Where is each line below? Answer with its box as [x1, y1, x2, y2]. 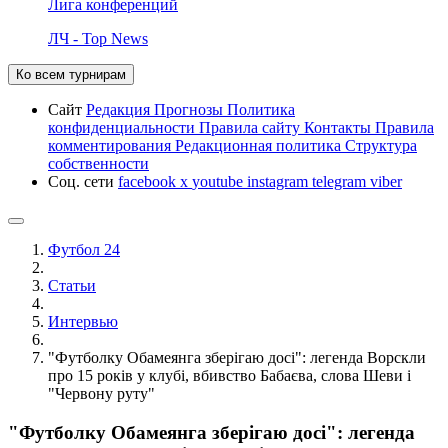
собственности [48, 154, 149, 172]
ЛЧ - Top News [48, 29, 148, 47]
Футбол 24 [48, 240, 120, 258]
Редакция [86, 100, 154, 118]
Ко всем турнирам [16, 66, 126, 82]
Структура [345, 136, 417, 154]
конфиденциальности [48, 118, 199, 136]
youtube [192, 172, 247, 190]
